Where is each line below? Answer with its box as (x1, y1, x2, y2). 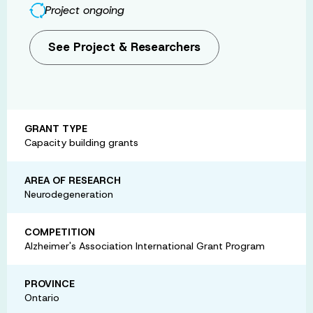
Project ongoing (45, 2, 124, 17)
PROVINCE (24, 277, 75, 290)
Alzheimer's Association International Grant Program (24, 239, 265, 252)
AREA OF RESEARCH (24, 173, 121, 187)
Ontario (24, 291, 59, 304)
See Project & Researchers (48, 39, 201, 55)
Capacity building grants (24, 136, 138, 149)
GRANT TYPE (24, 122, 87, 135)
